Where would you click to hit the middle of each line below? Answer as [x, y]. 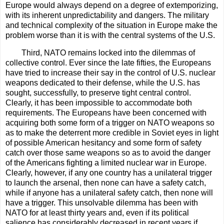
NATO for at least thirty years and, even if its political [97, 213]
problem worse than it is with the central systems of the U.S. [110, 35]
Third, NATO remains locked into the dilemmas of [108, 53]
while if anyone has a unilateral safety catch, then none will [109, 193]
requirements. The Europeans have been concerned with [106, 113]
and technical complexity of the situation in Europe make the [111, 25]
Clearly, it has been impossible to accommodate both [99, 103]
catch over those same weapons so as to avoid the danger [108, 153]
